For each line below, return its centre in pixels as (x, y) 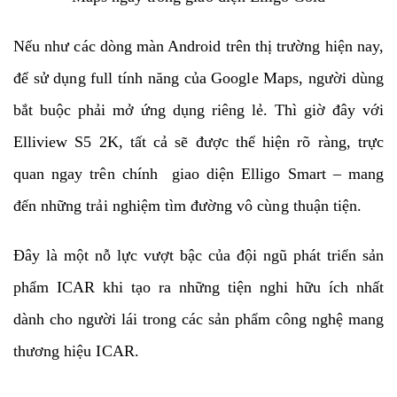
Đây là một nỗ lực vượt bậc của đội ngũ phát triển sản (198, 255)
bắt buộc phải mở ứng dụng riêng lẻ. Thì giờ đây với (198, 109)
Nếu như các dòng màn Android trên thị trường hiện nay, (198, 46)
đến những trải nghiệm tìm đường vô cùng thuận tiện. (188, 205)
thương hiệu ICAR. (76, 350)
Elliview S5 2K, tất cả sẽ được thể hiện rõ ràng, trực (198, 141)
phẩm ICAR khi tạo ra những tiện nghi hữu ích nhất (198, 287)
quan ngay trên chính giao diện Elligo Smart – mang (198, 173)
